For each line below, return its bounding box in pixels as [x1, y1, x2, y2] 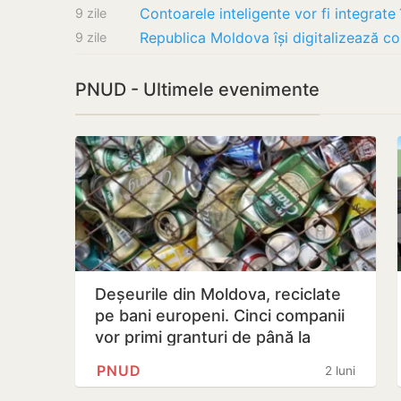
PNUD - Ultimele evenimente [75, 79, 320, 100]
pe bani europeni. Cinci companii [95, 306, 345, 325]
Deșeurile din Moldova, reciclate [95, 285, 341, 303]
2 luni [325, 363, 355, 378]
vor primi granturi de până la [95, 328, 311, 346]
